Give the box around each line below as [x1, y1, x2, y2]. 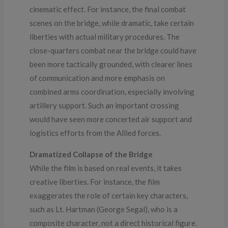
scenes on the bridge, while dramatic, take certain [30, 18, 194, 27]
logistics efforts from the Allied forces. [30, 128, 161, 137]
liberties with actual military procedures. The [30, 32, 180, 41]
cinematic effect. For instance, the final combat [30, 4, 186, 14]
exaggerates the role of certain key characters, [30, 190, 188, 200]
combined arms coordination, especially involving [30, 87, 195, 96]
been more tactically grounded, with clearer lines [30, 59, 193, 69]
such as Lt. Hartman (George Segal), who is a [30, 204, 178, 214]
